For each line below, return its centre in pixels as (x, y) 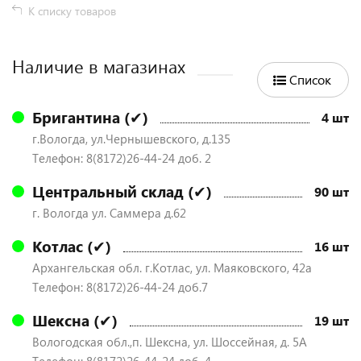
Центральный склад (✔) (122, 191)
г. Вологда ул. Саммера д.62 (109, 213)
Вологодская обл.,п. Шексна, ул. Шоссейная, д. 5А (170, 342)
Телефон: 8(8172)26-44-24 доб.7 (120, 287)
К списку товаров (72, 11)
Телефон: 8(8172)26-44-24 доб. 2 (122, 158)
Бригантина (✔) (90, 117)
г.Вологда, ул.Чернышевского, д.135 (131, 139)
